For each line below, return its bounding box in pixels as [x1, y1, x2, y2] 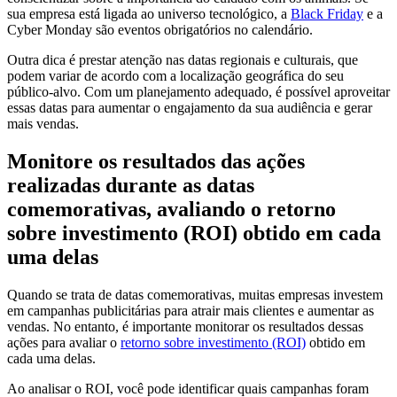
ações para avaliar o [7, 334, 121, 350]
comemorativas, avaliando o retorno [7, 197, 336, 221]
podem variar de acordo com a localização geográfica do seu [7, 67, 344, 83]
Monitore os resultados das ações [7, 149, 305, 173]
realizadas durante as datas [7, 173, 254, 197]
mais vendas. [7, 115, 79, 131]
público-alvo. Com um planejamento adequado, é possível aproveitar [7, 83, 390, 99]
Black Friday [291, 5, 363, 21]
